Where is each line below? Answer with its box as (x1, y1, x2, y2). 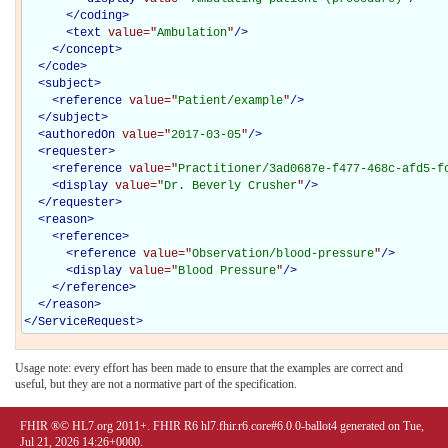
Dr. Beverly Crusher (164, 178, 297, 193)
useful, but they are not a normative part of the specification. (15, 376, 297, 391)
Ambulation (157, 25, 227, 40)
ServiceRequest (38, 314, 136, 329)
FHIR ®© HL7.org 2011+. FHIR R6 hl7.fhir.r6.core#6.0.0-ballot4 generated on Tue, (20, 418, 424, 433)
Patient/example (178, 93, 283, 108)
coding (80, 8, 122, 23)
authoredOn (45, 127, 115, 142)
